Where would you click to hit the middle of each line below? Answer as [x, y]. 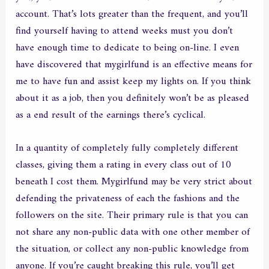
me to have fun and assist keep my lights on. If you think [134, 82]
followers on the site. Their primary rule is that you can [132, 216]
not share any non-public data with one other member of [133, 233]
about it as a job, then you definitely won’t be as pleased [133, 99]
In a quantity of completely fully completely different [127, 149]
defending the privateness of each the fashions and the [128, 199]
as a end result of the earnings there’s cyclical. [111, 116]
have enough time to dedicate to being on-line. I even [128, 48]
